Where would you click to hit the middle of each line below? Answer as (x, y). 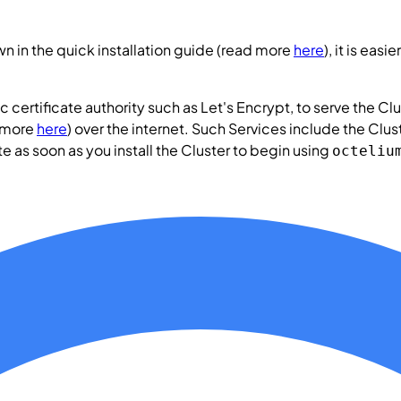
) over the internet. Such (148, 128)
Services (257, 128)
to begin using (281, 149)
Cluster (205, 149)
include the (327, 128)
